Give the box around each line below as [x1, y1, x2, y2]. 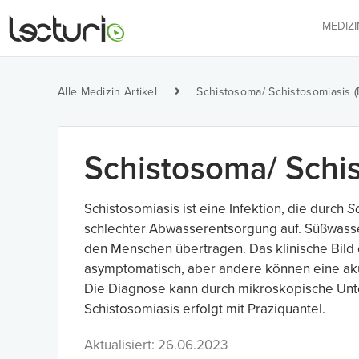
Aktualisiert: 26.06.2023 [84, 337, 228, 353]
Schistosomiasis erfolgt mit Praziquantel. [84, 301, 325, 317]
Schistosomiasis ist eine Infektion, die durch [84, 200, 347, 217]
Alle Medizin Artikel [58, 85, 157, 99]
